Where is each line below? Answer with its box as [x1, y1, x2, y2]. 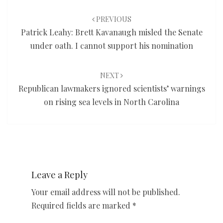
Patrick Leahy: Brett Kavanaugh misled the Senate [20, 27, 203, 37]
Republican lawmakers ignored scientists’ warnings [18, 83, 205, 94]
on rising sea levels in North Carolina [44, 97, 179, 107]
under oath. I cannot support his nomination [30, 40, 193, 51]
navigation [7, 8, 60, 23]
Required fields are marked [31, 200, 132, 211]
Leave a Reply [31, 169, 88, 181]
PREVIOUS [94, 14, 131, 24]
